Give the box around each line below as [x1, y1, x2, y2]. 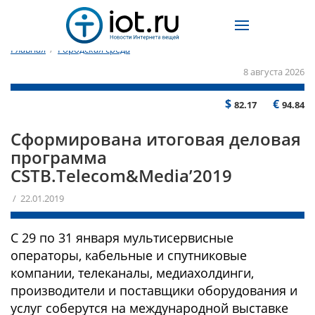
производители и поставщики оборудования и [11, 282, 297, 299]
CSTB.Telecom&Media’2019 [11, 164, 232, 187]
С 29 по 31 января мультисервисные [11, 229, 233, 246]
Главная [11, 43, 46, 56]
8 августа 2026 [243, 65, 304, 78]
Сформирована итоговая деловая [11, 127, 301, 150]
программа [11, 146, 107, 169]
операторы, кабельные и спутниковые [11, 247, 247, 264]
